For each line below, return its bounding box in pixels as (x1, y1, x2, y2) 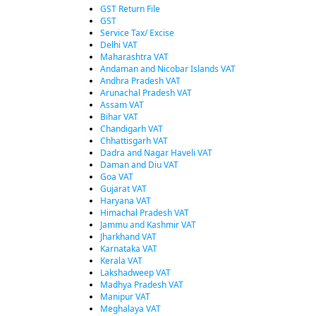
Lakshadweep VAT (100, 267, 171, 279)
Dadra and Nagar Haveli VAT (100, 147, 212, 159)
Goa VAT (100, 171, 133, 183)
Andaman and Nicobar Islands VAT (100, 63, 236, 75)
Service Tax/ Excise (100, 27, 174, 39)
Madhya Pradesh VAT (100, 279, 183, 291)
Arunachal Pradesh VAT (100, 87, 192, 99)
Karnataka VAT (100, 243, 157, 255)
